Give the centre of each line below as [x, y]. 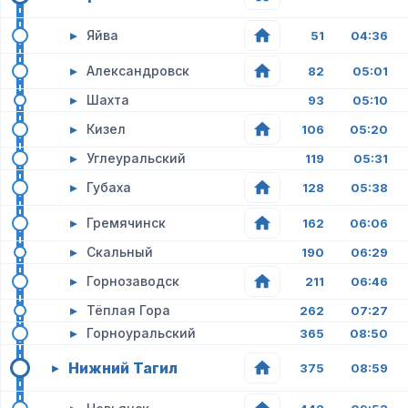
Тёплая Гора [128, 310]
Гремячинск [126, 223]
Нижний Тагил [123, 368]
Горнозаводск [133, 281]
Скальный [120, 252]
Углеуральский [136, 158]
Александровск [138, 71]
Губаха [109, 187]
